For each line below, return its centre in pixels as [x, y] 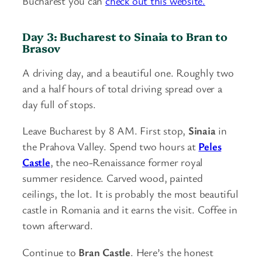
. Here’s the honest [172, 252]
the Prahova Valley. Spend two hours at [111, 146]
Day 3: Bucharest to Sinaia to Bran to [125, 37]
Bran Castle [104, 252]
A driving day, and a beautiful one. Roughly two [128, 72]
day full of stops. [59, 104]
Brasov [41, 48]
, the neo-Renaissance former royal [127, 162]
